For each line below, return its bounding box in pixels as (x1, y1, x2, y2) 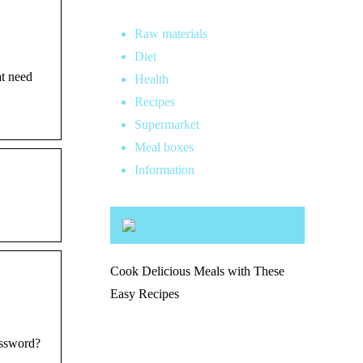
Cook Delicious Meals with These (110, 264, 284, 278)
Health (135, 72, 169, 86)
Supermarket (135, 117, 199, 131)
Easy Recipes (110, 287, 179, 301)
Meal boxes (135, 140, 194, 154)
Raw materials (135, 27, 207, 41)
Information (135, 163, 194, 177)
